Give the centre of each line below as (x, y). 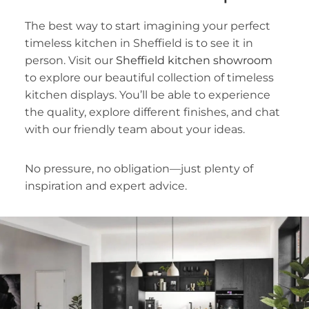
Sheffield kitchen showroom (194, 60)
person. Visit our (70, 60)
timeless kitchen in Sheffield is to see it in (139, 43)
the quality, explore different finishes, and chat (152, 112)
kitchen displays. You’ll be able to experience (147, 94)
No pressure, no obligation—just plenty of (139, 168)
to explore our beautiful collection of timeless (149, 77)
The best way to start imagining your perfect (147, 26)
